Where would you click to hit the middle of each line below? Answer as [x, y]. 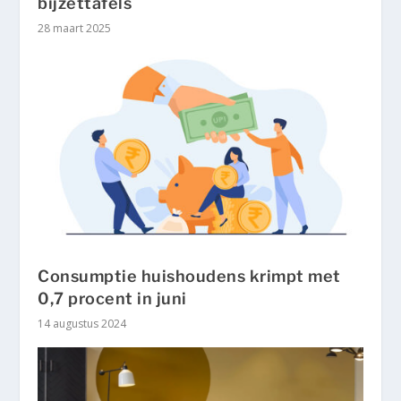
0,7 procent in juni [112, 299]
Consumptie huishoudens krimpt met [189, 277]
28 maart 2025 [75, 29]
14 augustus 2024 [82, 324]
